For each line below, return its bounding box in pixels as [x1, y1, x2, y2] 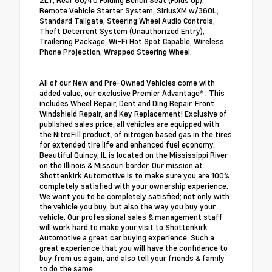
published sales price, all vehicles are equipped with [39, 118, 219, 130]
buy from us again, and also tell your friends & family [39, 253, 225, 264]
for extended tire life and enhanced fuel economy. [39, 139, 215, 151]
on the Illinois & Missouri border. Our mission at [39, 160, 203, 171]
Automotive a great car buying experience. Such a [39, 232, 214, 243]
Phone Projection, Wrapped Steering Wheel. [39, 46, 192, 58]
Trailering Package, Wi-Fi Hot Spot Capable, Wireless [39, 36, 224, 47]
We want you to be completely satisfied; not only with [39, 191, 229, 202]
